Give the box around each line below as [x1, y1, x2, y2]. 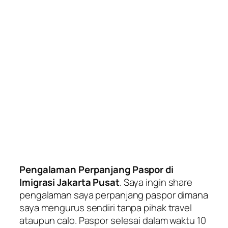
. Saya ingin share [119, 175, 193, 189]
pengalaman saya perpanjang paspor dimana [19, 188, 208, 202]
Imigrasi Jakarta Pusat [19, 175, 120, 189]
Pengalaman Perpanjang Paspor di [19, 162, 174, 176]
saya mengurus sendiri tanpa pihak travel [19, 201, 192, 214]
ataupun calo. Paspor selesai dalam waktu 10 [19, 213, 206, 227]
